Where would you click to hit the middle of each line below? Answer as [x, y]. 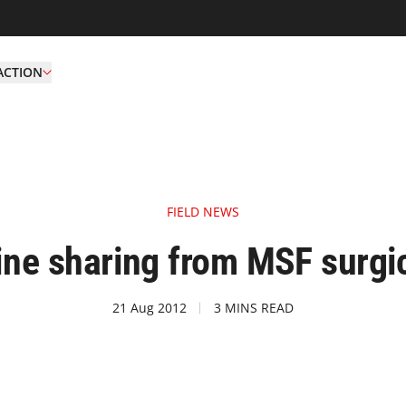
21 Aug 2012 [150, 308]
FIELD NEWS [203, 212]
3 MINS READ [254, 308]
